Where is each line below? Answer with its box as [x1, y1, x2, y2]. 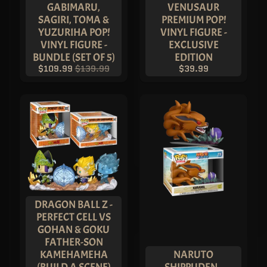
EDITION [174, 51, 213, 64]
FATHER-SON [44, 235, 103, 249]
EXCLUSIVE [168, 38, 219, 52]
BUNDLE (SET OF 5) [32, 51, 115, 64]
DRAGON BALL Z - [35, 198, 113, 212]
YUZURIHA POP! [38, 26, 110, 39]
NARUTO [173, 248, 213, 262]
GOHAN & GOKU [38, 223, 110, 237]
